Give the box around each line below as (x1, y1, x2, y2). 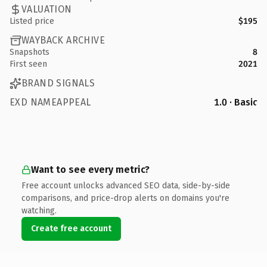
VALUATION (21, 4, 72, 15)
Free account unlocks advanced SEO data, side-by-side (21, 180, 230, 191)
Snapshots (10, 46, 49, 57)
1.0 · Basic (214, 96, 257, 108)
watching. (21, 205, 57, 216)
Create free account (31, 223, 111, 234)
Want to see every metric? (31, 163, 150, 175)
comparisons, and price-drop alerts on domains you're (21, 193, 229, 203)
